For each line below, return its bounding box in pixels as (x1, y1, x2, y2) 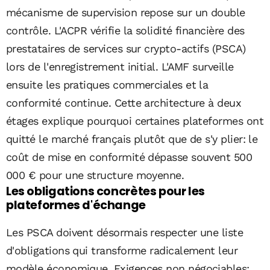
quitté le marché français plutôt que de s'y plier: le (6, 132, 258, 145)
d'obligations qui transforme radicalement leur (6, 244, 238, 257)
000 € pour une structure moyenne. (6, 168, 184, 181)
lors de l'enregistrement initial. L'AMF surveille (6, 60, 234, 73)
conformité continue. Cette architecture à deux (6, 96, 242, 109)
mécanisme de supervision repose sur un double (6, 5, 245, 19)
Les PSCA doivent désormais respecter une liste (6, 226, 243, 239)
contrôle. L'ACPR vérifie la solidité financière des (6, 24, 245, 37)
